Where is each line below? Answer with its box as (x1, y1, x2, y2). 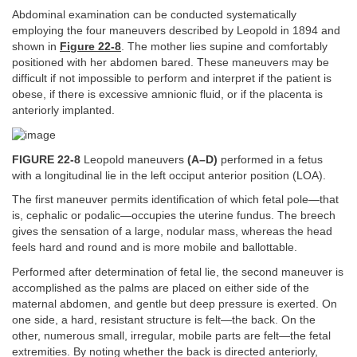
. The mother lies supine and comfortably (121, 41, 328, 53)
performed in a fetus (218, 153, 323, 166)
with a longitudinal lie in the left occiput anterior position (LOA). (12, 169, 326, 182)
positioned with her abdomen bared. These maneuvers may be (12, 57, 329, 69)
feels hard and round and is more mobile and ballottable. (12, 241, 297, 254)
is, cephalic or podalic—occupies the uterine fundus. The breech (12, 210, 335, 222)
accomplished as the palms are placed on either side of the (12, 281, 309, 294)
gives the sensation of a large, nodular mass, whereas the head (12, 226, 332, 238)
